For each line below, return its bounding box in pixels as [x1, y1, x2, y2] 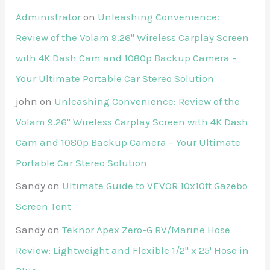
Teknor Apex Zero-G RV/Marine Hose [62, 223, 231, 236]
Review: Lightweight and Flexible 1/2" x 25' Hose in [16, 243, 250, 256]
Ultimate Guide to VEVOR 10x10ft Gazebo [62, 180, 248, 192]
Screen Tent [16, 200, 72, 213]
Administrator [16, 10, 81, 23]
